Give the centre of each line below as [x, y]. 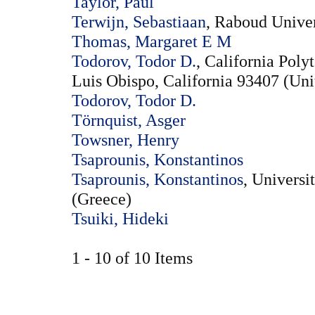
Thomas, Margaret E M [152, 41]
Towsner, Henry [126, 140]
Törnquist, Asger [129, 120]
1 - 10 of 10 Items [141, 258]
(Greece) [102, 199]
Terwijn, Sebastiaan [139, 22]
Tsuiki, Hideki [120, 219]
